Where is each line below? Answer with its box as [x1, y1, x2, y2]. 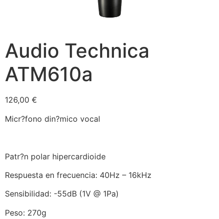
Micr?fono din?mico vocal [5, 113, 100, 124]
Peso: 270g [5, 207, 46, 218]
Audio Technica [5, 39, 150, 63]
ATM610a [5, 62, 93, 87]
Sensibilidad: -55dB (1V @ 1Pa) [5, 189, 119, 199]
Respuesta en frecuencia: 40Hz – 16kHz [5, 170, 152, 180]
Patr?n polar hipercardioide [5, 151, 106, 161]
